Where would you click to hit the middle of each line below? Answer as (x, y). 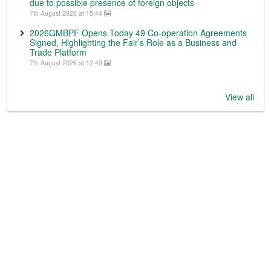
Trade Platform (58, 52)
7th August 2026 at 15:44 (67, 13)
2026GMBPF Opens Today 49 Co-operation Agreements (138, 32)
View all (240, 96)
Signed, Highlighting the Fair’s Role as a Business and (133, 42)
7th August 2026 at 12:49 (67, 62)
